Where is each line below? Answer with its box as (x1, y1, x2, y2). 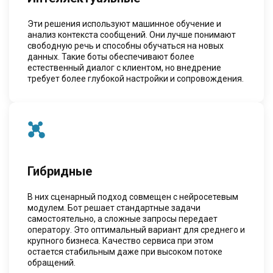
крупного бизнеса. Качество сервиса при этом (27, 235, 213, 246)
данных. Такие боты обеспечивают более (27, 51, 194, 62)
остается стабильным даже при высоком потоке (27, 246, 222, 257)
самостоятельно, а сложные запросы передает (27, 213, 218, 224)
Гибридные (27, 163, 92, 179)
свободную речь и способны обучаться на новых (27, 40, 224, 51)
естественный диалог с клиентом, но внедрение (27, 62, 221, 73)
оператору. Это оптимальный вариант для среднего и (27, 224, 245, 235)
